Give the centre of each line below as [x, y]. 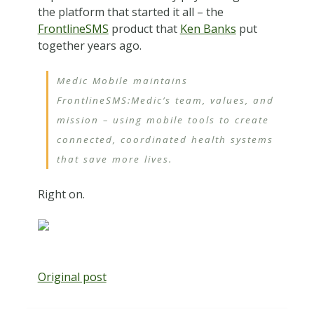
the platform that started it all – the [130, 12]
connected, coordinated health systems [165, 139]
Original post [72, 277]
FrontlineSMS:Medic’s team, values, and [165, 100]
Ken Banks [208, 28]
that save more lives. [114, 159]
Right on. [61, 194]
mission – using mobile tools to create [163, 120]
